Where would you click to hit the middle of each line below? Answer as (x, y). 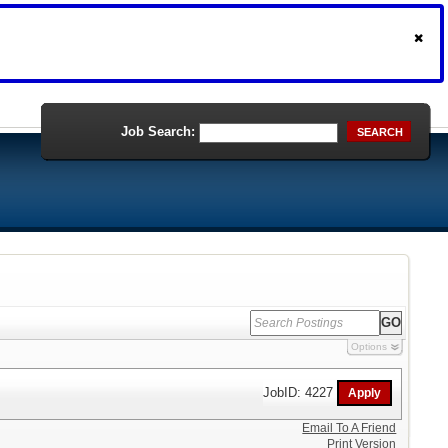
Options (368, 346)
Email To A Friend (349, 428)
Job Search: (158, 131)
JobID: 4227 (300, 392)
